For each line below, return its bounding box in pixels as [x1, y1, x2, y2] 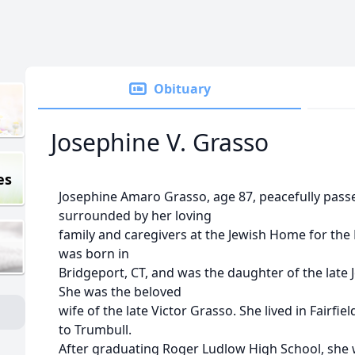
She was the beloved [59, 283, 181, 300]
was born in [59, 245, 129, 262]
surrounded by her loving [59, 207, 212, 224]
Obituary [154, 80, 211, 97]
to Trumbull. [59, 321, 132, 338]
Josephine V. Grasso [51, 126, 269, 158]
